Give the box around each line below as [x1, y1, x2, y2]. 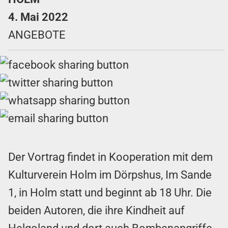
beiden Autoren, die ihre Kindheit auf [8, 204, 185, 217]
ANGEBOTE [8, 28, 66, 41]
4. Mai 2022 [8, 10, 68, 23]
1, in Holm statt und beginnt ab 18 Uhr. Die [8, 186, 212, 199]
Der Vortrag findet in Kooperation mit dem [8, 150, 213, 163]
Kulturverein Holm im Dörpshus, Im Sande [8, 168, 212, 181]
